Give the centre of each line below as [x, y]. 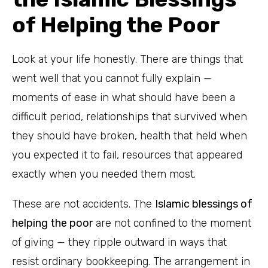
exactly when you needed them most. [104, 174]
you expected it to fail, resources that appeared [127, 155]
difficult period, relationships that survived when [130, 116]
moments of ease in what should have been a [124, 97]
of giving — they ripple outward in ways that [119, 242]
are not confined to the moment [172, 223]
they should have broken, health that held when [130, 135]
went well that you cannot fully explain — [112, 78]
